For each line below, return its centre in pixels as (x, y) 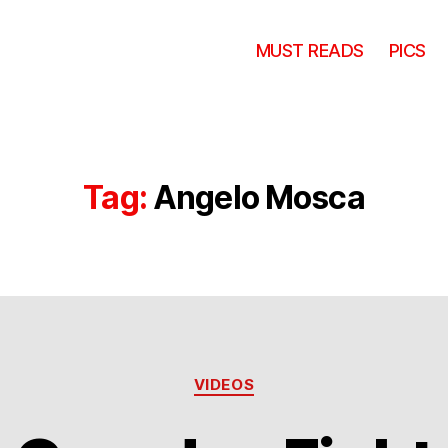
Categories (267, 375)
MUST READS (309, 50)
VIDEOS (224, 384)
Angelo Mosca (258, 197)
